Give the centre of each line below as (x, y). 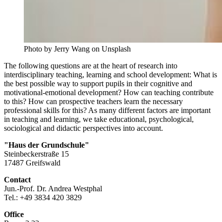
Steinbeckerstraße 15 (36, 154)
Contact (17, 179)
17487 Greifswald (32, 163)
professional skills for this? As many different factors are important (107, 110)
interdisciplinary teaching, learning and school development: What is (111, 74)
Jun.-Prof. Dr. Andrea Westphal (54, 188)
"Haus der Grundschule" (47, 145)
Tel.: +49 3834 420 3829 (43, 197)
